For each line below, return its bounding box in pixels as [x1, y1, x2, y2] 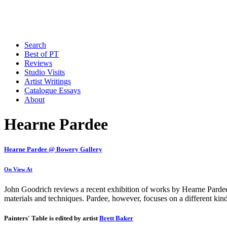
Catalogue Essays [24, 86, 81, 95]
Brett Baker [99, 214, 133, 222]
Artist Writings [24, 77, 71, 86]
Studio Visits [24, 68, 65, 77]
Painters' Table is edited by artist [4, 214, 99, 222]
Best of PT [24, 50, 59, 58]
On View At [4, 166, 32, 172]
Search [24, 41, 46, 49]
